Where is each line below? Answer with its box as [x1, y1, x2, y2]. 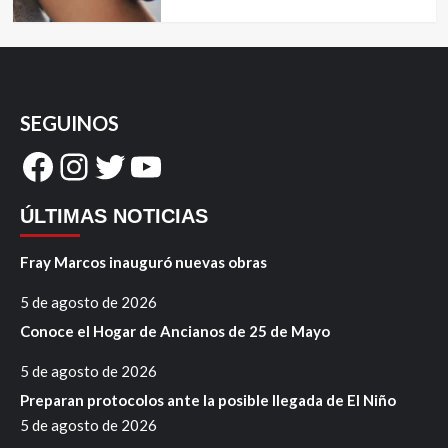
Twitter [91, 143, 207, 188]
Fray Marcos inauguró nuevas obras [20, 252, 267, 271]
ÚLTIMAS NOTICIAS [20, 204, 208, 227]
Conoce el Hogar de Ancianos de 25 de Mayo [20, 321, 330, 340]
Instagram [55, 143, 217, 188]
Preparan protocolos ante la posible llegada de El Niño [20, 390, 396, 409]
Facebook [19, 143, 173, 188]
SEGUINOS [20, 110, 119, 135]
